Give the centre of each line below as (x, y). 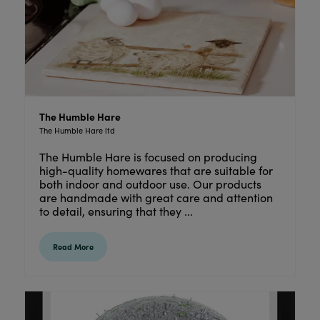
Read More (73, 246)
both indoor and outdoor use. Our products (150, 184)
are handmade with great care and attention (156, 197)
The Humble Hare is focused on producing (148, 156)
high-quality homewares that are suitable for (156, 170)
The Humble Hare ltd (77, 130)
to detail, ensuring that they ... (116, 211)
